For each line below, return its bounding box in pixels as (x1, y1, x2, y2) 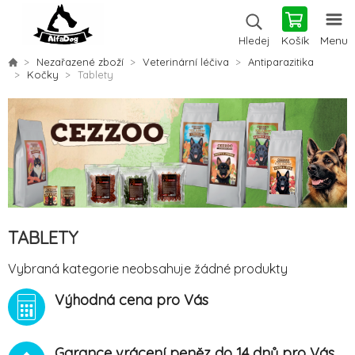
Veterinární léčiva (143, 55, 229, 68)
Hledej (238, 34, 269, 47)
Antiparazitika (248, 55, 314, 68)
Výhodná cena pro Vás (55, 291, 208, 309)
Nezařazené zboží (36, 55, 124, 68)
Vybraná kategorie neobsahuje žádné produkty (8, 261, 288, 277)
